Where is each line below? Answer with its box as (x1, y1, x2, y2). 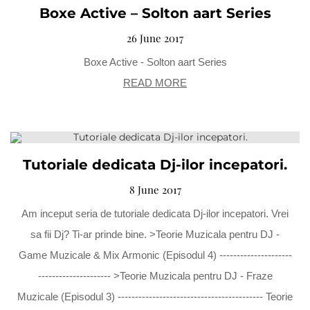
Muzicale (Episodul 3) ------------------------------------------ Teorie (17, 290, 293, 302)
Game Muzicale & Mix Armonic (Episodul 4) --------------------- (18, 248, 292, 261)
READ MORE (123, 77, 187, 89)
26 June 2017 (127, 31, 183, 46)
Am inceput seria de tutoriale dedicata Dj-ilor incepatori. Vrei (21, 207, 289, 219)
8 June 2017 (129, 182, 181, 197)
